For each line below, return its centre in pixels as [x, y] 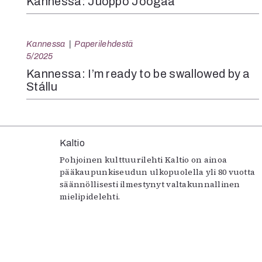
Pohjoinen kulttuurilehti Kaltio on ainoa [144, 160]
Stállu [42, 87]
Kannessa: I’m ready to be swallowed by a [138, 74]
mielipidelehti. [90, 197]
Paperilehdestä [104, 44]
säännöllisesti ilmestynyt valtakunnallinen [150, 185]
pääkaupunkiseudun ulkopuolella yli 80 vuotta [158, 172]
